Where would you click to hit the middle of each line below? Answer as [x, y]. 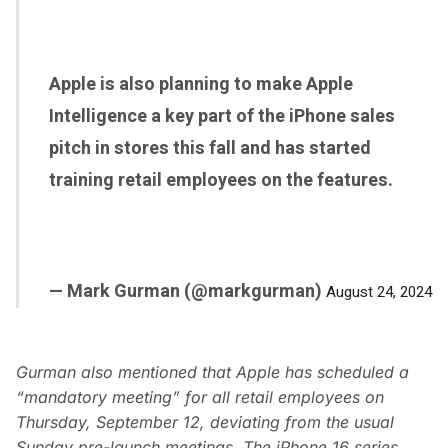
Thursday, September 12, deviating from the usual [205, 422]
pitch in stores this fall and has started [210, 149]
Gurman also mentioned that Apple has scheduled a [212, 372]
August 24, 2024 [379, 292]
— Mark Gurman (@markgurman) [187, 292]
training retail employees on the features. [221, 181]
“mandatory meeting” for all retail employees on [200, 397]
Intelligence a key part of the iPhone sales [222, 117]
